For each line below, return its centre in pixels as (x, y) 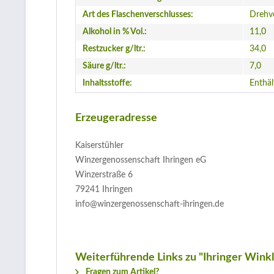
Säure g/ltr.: (104, 66)
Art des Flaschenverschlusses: (138, 15)
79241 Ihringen (104, 190)
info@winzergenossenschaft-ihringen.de (150, 204)
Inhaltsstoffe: (107, 83)
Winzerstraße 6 (104, 175)
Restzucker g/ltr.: (114, 49)
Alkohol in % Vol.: (115, 32)
